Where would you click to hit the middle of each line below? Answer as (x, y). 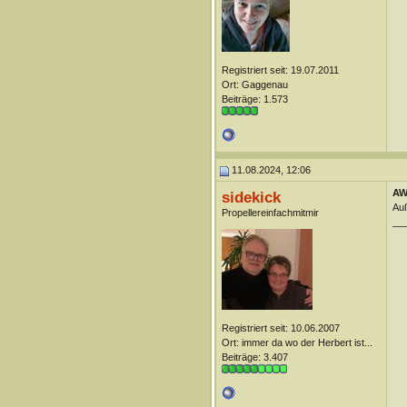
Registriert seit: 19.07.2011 (280, 70)
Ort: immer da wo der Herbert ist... (297, 342)
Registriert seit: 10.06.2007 (280, 328)
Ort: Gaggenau (254, 84)
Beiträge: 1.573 (254, 99)
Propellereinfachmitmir (270, 213)
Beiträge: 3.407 (254, 357)
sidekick (251, 197)
